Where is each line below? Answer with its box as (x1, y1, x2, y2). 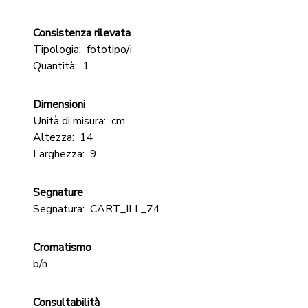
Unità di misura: (33, 113, 106, 129)
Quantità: (33, 58, 77, 74)
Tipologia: (33, 42, 81, 57)
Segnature (33, 185, 83, 200)
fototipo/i (87, 42, 132, 57)
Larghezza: (33, 146, 85, 162)
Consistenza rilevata (33, 25, 131, 41)
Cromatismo (33, 240, 91, 255)
